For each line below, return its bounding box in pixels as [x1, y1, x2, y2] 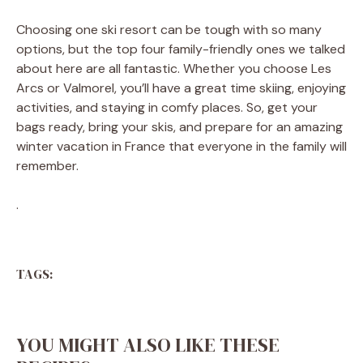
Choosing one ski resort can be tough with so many [16, 21, 322, 38]
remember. [16, 157, 79, 174]
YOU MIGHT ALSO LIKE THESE [16, 331, 280, 358]
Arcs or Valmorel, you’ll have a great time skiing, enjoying [16, 79, 346, 96]
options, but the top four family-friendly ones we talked [16, 41, 345, 58]
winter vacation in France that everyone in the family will [16, 138, 347, 155]
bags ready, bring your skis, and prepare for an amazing [16, 118, 343, 135]
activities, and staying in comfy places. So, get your [16, 99, 318, 116]
